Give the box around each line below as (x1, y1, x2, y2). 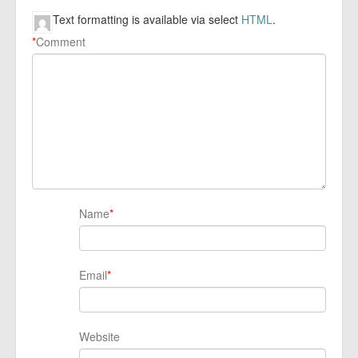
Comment (36, 34, 86, 50)
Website (78, 328, 120, 345)
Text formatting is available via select (53, 11, 241, 27)
